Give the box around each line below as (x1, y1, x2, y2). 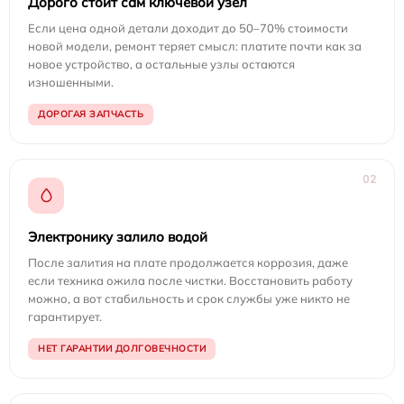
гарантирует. (28, 309, 102, 325)
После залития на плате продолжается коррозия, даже (28, 255, 348, 271)
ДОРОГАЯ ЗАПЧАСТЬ (38, 108, 143, 121)
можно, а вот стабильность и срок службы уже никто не (28, 291, 350, 307)
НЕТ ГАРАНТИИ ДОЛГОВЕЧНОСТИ (38, 343, 206, 355)
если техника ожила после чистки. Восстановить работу (28, 273, 353, 289)
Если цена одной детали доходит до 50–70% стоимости (28, 21, 348, 36)
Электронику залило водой (28, 228, 207, 246)
